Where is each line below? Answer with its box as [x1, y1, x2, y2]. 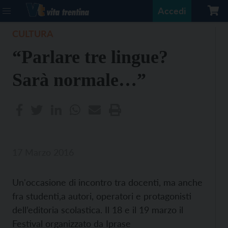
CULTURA [12, 28, 53, 39]
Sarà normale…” [12, 70, 146, 90]
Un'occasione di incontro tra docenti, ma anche [12, 177, 203, 188]
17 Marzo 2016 [12, 147, 74, 158]
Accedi [158, 5, 186, 16]
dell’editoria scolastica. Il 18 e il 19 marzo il [12, 204, 183, 215]
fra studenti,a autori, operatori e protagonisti [12, 190, 191, 202]
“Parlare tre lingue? [12, 47, 168, 67]
